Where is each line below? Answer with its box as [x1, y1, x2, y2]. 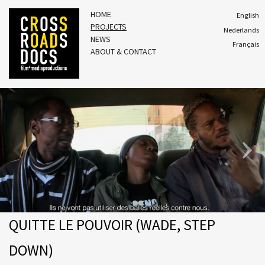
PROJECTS [91, 21, 127, 32]
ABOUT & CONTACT [91, 46, 157, 57]
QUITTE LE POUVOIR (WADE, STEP [8, 215, 215, 234]
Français [232, 40, 259, 49]
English [236, 11, 259, 20]
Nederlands [223, 25, 259, 34]
